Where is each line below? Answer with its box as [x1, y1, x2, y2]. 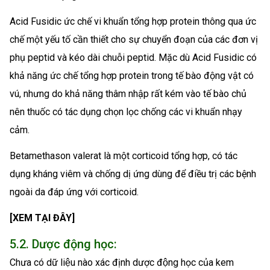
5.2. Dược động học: [10, 237, 117, 252]
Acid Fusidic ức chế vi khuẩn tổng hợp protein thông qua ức [10, 15, 256, 27]
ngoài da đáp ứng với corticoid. [10, 186, 139, 198]
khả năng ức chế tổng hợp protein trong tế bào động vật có [10, 69, 254, 81]
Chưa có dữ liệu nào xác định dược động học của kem [10, 257, 234, 269]
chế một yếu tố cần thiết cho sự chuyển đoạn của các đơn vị [10, 33, 258, 45]
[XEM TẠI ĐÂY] [10, 212, 75, 224]
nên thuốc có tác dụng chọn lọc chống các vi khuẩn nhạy [10, 105, 242, 118]
